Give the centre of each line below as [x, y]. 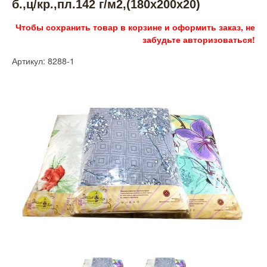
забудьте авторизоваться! [199, 39]
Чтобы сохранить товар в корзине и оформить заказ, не [135, 27]
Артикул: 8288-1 [43, 60]
